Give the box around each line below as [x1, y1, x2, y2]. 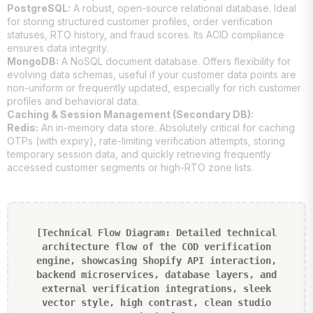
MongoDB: [7, 54, 59, 67]
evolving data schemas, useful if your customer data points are [7, 68, 296, 80]
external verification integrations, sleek [42, 282, 271, 294]
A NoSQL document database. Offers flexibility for [59, 54, 291, 67]
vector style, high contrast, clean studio [42, 296, 271, 308]
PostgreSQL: [7, 1, 71, 14]
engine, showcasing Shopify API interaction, [36, 254, 277, 266]
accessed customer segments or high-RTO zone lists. [7, 161, 254, 173]
